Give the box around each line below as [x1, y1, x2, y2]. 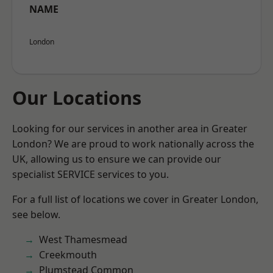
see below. [12, 208, 60, 221]
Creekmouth [39, 248, 97, 261]
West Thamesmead [39, 233, 127, 246]
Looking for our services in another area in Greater [12, 122, 247, 135]
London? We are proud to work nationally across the [12, 137, 254, 151]
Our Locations [12, 85, 141, 110]
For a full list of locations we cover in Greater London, [12, 193, 258, 206]
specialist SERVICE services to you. [12, 168, 169, 181]
